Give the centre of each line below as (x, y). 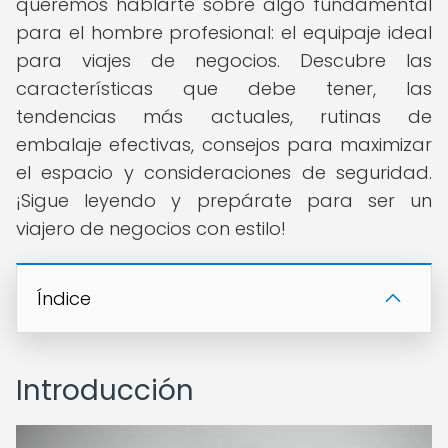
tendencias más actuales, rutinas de (224, 116)
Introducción (105, 390)
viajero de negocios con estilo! (151, 228)
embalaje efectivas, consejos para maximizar (224, 144)
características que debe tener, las (224, 88)
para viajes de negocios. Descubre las (224, 60)
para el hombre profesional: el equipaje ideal (224, 32)
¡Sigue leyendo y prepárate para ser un (224, 200)
